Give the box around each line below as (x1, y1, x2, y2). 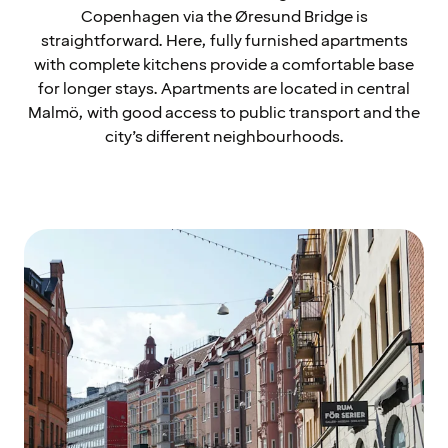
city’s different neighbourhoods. (104, 126, 344, 149)
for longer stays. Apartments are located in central (38, 78, 410, 101)
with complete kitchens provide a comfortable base (34, 54, 414, 77)
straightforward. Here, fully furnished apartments (40, 30, 408, 53)
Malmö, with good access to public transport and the (28, 102, 420, 125)
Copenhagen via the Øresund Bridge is (80, 6, 368, 29)
